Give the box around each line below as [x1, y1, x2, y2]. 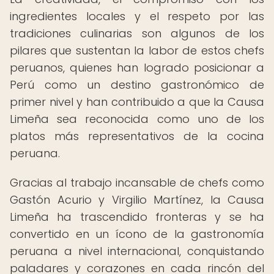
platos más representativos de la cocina [10, 128, 264, 144]
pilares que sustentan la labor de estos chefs [10, 43, 264, 58]
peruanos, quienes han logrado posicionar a [10, 60, 264, 75]
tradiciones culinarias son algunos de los [10, 26, 264, 41]
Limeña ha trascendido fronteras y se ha [10, 209, 264, 224]
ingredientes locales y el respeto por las [10, 9, 264, 24]
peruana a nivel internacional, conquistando [10, 243, 264, 259]
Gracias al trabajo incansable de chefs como [10, 175, 264, 190]
